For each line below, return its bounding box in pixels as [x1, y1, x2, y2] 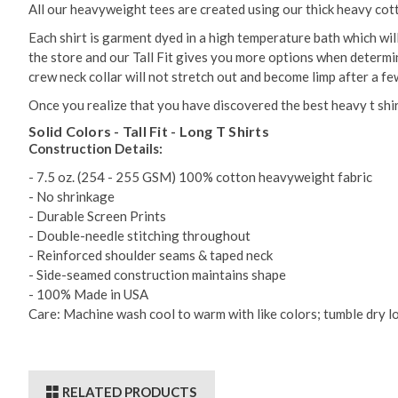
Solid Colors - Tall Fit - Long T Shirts [28, 123, 269, 140]
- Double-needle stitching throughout [28, 227, 251, 244]
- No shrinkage [28, 188, 115, 205]
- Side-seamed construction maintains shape [28, 267, 286, 283]
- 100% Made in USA [28, 286, 148, 303]
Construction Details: [28, 140, 163, 157]
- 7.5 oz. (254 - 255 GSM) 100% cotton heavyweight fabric [28, 169, 372, 186]
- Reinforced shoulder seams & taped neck [28, 247, 273, 264]
